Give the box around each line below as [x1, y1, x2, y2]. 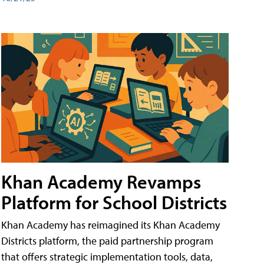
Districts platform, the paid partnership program [1, 234, 213, 248]
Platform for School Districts [1, 190, 227, 214]
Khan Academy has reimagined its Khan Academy [1, 218, 220, 232]
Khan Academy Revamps [1, 170, 201, 194]
